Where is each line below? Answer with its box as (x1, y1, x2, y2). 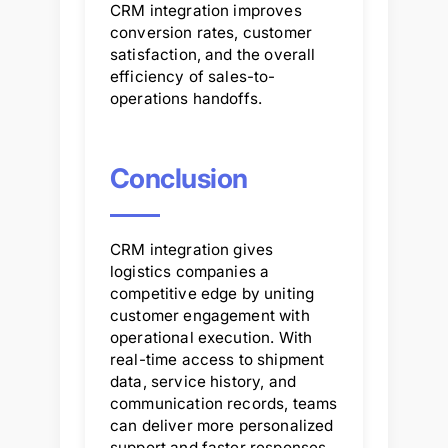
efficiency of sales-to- (110, 66, 276, 86)
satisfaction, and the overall (110, 44, 316, 64)
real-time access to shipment (110, 349, 325, 369)
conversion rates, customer (110, 22, 312, 42)
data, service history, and (110, 371, 296, 391)
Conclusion (110, 161, 248, 195)
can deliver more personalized (110, 415, 334, 435)
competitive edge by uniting (110, 283, 315, 303)
